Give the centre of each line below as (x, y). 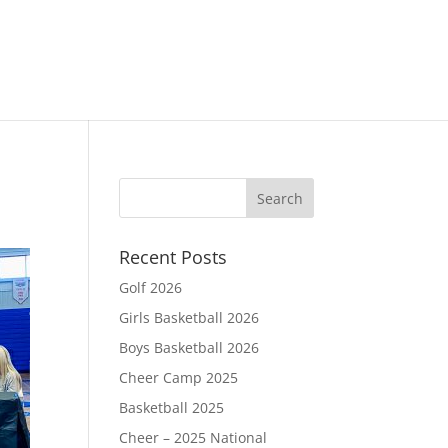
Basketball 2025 (172, 407)
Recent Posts (173, 257)
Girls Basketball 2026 (189, 317)
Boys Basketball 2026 (189, 347)
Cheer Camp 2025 (179, 377)
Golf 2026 (151, 287)
